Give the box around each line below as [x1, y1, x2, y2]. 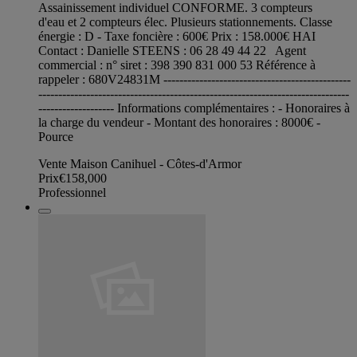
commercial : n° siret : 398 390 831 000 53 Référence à [38, 57, 316, 72]
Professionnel [38, 185, 106, 199]
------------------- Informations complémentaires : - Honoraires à [38, 100, 350, 115]
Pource [38, 129, 73, 143]
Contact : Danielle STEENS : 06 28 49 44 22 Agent [38, 43, 306, 57]
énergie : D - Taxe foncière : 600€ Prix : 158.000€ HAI [38, 29, 316, 43]
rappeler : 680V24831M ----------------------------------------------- [38, 72, 351, 86]
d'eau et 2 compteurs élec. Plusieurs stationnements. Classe [38, 14, 332, 29]
